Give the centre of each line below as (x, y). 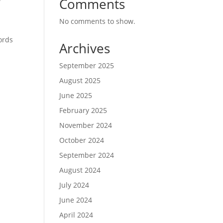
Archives (85, 48)
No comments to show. (98, 21)
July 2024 (74, 185)
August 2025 (80, 80)
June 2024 (76, 200)
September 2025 (87, 65)
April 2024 (76, 215)
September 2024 (87, 155)
